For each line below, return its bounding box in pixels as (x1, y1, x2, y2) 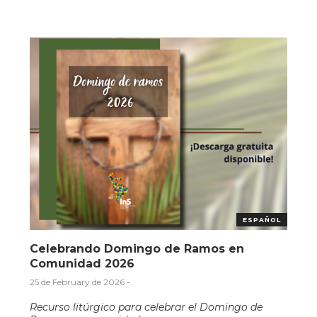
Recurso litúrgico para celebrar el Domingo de (30, 300, 263, 313)
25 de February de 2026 (30, 276, 125, 287)
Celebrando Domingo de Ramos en (30, 241, 245, 255)
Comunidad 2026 (30, 256, 135, 270)
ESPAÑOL (242, 215, 281, 224)
